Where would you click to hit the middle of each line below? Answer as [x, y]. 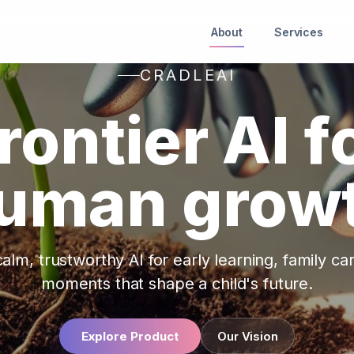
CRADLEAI [188, 75]
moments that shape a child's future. [177, 284]
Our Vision [248, 336]
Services [298, 32]
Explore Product [130, 336]
